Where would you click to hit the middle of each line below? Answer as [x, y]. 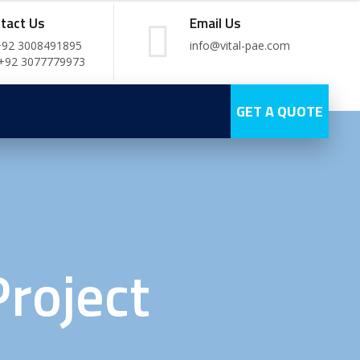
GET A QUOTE [280, 111]
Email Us [215, 23]
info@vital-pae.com [240, 45]
